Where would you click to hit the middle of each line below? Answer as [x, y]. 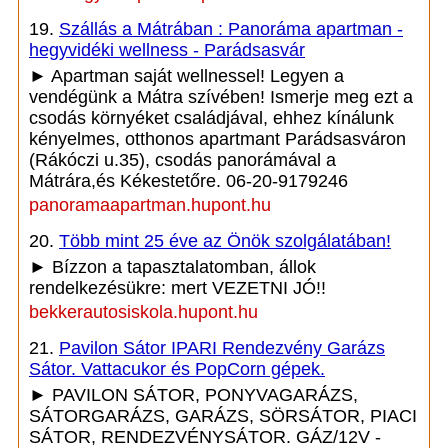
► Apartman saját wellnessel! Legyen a [186, 76]
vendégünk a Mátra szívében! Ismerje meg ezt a [221, 97]
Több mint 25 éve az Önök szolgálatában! [225, 241]
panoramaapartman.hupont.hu [150, 205]
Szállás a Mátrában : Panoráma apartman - [231, 29]
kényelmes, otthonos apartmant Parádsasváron [217, 139]
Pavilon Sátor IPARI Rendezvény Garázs [222, 348]
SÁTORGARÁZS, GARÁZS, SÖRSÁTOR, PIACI [223, 416]
